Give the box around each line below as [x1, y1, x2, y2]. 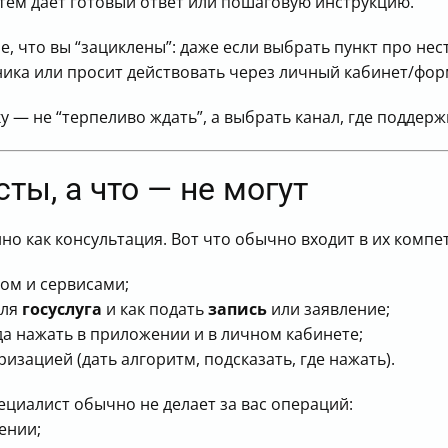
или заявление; [267, 298, 390, 321]
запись [208, 298, 267, 321]
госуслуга [22, 298, 102, 321]
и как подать [102, 298, 208, 321]
